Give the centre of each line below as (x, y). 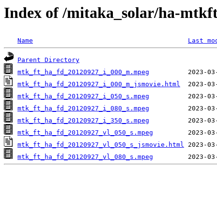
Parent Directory (48, 60)
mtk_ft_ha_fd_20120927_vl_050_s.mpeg (85, 133)
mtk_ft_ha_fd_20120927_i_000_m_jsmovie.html (99, 84)
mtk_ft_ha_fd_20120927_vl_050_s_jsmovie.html (101, 145)
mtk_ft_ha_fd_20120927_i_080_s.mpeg (83, 108)
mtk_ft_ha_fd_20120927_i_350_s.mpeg (83, 121)
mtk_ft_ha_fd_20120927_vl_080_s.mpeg (85, 157)
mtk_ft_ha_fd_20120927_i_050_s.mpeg (83, 96)
